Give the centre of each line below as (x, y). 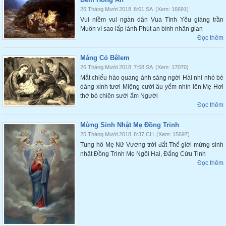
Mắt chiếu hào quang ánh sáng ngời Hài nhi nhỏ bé (152, 78)
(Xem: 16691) (172, 9)
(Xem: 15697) (173, 134)
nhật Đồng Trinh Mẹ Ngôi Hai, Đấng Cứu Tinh (143, 154)
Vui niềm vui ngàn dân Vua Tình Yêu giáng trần (152, 20)
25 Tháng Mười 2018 (106, 134)
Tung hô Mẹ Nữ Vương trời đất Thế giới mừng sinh (152, 145)
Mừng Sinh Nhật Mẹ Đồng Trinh (130, 125)
